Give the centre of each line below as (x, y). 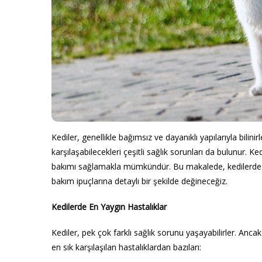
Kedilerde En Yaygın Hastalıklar (109, 207)
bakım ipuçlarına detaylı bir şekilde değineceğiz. (139, 181)
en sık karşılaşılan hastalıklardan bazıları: (126, 247)
